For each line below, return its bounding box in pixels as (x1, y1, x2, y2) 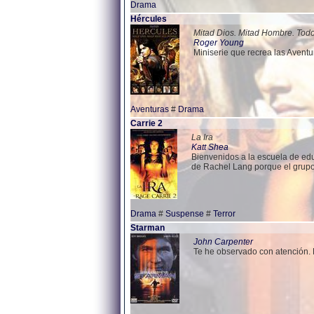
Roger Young (193, 38, 244, 48)
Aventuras (130, 104, 169, 114)
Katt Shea (191, 142, 228, 152)
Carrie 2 (130, 118, 163, 128)
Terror (213, 209, 235, 219)
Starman (130, 223, 165, 233)
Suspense (165, 209, 204, 219)
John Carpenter (193, 237, 253, 247)
